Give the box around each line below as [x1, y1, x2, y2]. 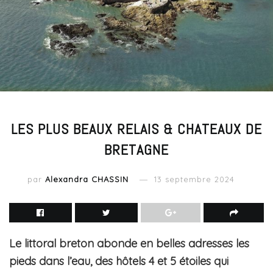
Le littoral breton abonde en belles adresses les [9, 236, 249, 251]
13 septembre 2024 [154, 174, 235, 185]
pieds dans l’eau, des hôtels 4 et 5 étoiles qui [9, 254, 229, 269]
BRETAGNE [104, 140, 169, 160]
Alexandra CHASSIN [45, 174, 129, 185]
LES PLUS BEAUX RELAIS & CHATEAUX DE [11, 119, 262, 139]
